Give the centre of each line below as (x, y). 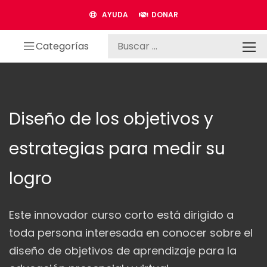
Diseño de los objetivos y (111, 119)
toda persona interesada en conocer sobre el (131, 233)
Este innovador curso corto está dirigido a (121, 215)
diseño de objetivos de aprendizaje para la (123, 251)
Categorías (62, 46)
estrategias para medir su (117, 149)
